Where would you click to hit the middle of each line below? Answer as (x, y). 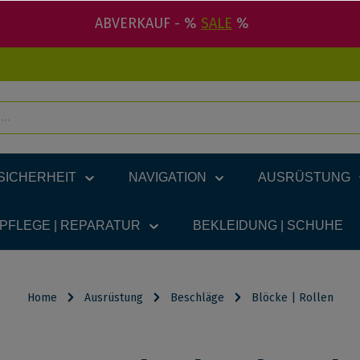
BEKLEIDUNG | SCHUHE (268, 225)
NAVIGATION (167, 177)
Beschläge (197, 298)
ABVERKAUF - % (148, 23)
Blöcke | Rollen (292, 298)
